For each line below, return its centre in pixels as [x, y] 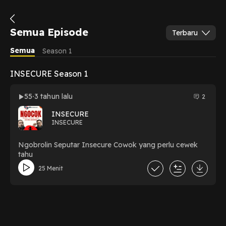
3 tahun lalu [54, 97]
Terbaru [185, 33]
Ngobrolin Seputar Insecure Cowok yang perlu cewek [108, 145]
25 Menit [50, 168]
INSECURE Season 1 [49, 73]
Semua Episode [49, 32]
